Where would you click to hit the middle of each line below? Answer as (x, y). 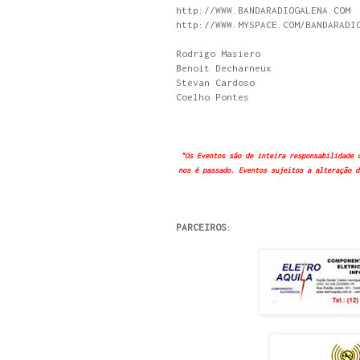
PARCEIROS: (204, 227)
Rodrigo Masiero (218, 53)
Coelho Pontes (215, 97)
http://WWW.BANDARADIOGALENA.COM (263, 10)
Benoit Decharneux (224, 68)
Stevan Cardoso (215, 82)
